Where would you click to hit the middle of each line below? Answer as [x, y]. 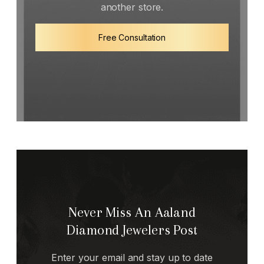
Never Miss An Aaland [132, 212]
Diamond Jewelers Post [132, 230]
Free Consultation [132, 37]
